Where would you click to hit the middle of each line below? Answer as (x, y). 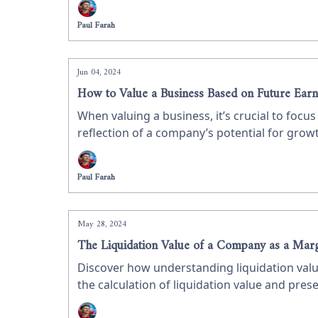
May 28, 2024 (102, 225)
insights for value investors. (152, 302)
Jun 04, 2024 (99, 73)
